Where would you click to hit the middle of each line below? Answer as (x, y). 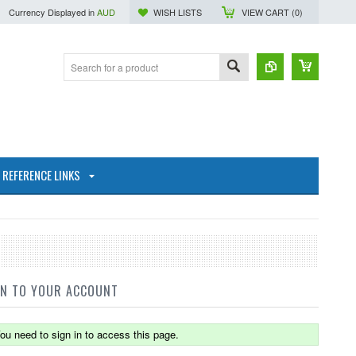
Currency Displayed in (53, 12)
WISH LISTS (178, 12)
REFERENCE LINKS (41, 175)
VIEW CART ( (268, 12)
